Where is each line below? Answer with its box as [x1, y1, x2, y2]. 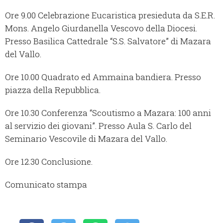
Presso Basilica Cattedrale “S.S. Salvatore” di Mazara [5, 35, 211, 47]
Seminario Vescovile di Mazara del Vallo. [5, 133, 167, 145]
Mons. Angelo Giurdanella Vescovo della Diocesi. [5, 22, 197, 34]
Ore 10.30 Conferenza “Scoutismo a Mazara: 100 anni [5, 107, 211, 119]
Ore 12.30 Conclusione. [5, 156, 99, 168]
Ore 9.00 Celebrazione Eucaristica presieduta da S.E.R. [5, 9, 215, 21]
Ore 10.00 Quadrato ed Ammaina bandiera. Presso [5, 71, 201, 83]
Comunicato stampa [5, 179, 89, 191]
